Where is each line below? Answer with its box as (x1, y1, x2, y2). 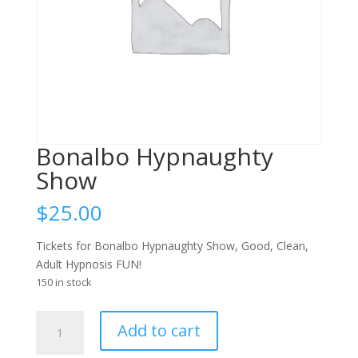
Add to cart (117, 320, 201, 342)
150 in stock (35, 275, 92, 290)
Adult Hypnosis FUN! (35, 257, 141, 272)
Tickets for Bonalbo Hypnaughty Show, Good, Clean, (35, 238, 308, 254)
